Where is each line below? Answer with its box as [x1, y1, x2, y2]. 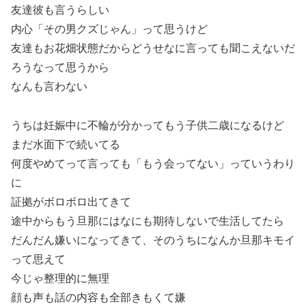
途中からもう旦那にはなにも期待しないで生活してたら [11, 214, 284, 227]
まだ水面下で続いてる [11, 138, 120, 150]
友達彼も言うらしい [11, 3, 109, 16]
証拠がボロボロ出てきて [11, 195, 131, 208]
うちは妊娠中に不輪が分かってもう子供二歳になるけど [11, 119, 284, 131]
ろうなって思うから [11, 61, 109, 73]
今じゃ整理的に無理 [11, 272, 109, 284]
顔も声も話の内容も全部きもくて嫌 [11, 291, 186, 303]
